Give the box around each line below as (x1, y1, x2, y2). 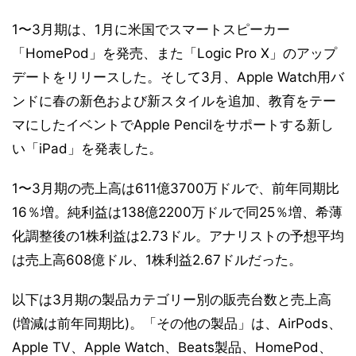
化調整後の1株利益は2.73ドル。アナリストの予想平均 (12, 228, 344, 244)
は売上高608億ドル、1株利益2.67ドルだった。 (12, 252, 302, 268)
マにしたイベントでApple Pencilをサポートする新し (12, 117, 334, 133)
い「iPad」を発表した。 (12, 141, 162, 157)
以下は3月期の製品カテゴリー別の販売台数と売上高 (12, 292, 331, 308)
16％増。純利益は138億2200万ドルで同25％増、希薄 (12, 204, 342, 220)
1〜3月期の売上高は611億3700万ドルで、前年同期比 (12, 180, 339, 196)
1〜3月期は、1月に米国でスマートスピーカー (12, 21, 290, 37)
